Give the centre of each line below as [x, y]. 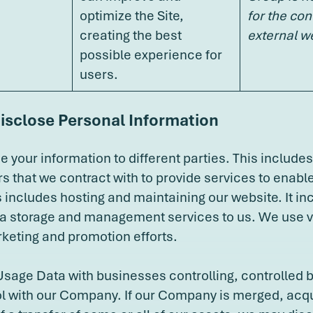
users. [99, 74]
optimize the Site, [132, 15]
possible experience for [151, 54]
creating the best [131, 35]
